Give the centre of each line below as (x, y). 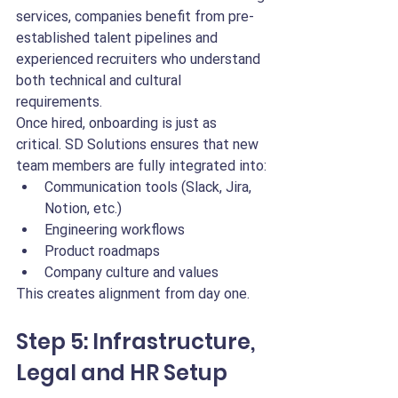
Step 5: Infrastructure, (138, 342)
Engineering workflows (115, 230)
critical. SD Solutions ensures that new (139, 144)
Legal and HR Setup (122, 373)
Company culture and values (131, 272)
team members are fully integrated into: (141, 166)
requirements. (59, 102)
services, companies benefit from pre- (135, 16)
